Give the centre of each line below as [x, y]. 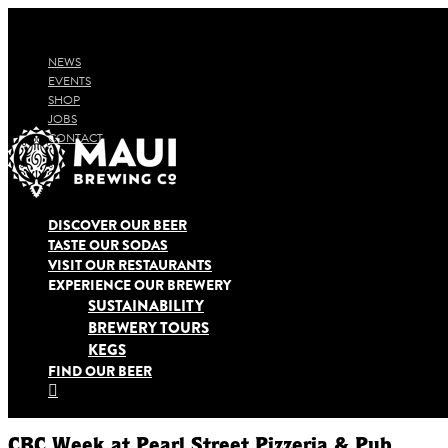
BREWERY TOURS [148, 328]
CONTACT [75, 138]
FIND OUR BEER [100, 371]
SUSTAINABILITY [146, 306]
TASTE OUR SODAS [108, 245]
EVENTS [69, 81]
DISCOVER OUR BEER [117, 225]
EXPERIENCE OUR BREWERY [139, 285]
